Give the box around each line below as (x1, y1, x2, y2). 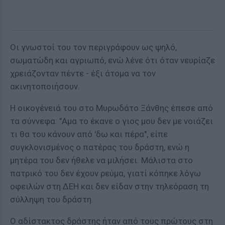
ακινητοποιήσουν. (10, 81, 80, 91)
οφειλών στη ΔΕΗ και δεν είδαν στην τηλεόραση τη (10, 181, 209, 191)
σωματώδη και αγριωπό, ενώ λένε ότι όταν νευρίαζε (10, 55, 215, 65)
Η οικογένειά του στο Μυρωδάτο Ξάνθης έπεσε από (10, 103, 213, 113)
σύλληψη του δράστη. (10, 194, 93, 204)
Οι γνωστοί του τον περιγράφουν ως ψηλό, (10, 42, 177, 52)
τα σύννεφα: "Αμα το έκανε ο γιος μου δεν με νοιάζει (10, 116, 213, 126)
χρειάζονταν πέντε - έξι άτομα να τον (10, 68, 156, 78)
